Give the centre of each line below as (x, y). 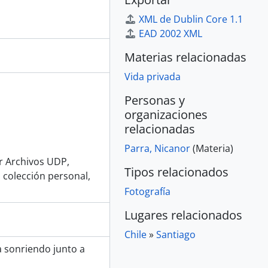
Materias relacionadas (185, 57)
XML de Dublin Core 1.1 (191, 19)
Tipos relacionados (176, 172)
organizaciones (166, 115)
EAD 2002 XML (170, 33)
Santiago (176, 234)
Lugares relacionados (183, 215)
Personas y (155, 100)
